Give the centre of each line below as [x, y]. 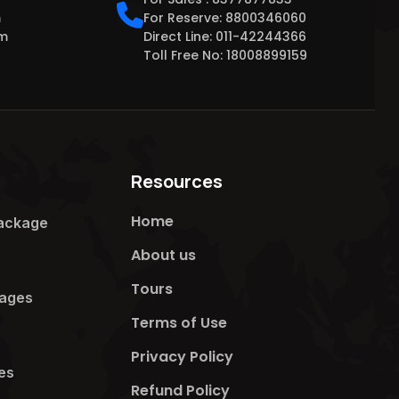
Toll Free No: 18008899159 [226, 55]
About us [164, 255]
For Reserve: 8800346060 [225, 18]
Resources [177, 181]
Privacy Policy [183, 357]
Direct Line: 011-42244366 [225, 37]
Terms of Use [179, 323]
